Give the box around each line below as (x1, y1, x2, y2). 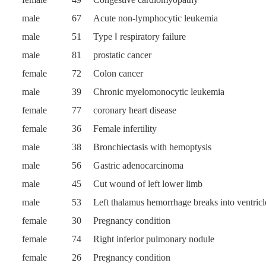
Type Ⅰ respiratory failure (93, 31, 186, 42)
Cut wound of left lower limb (93, 179, 203, 189)
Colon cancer (93, 68, 144, 78)
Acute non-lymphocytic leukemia (93, 13, 218, 23)
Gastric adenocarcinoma (93, 160, 184, 170)
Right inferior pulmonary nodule (93, 234, 215, 244)
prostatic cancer (93, 50, 152, 60)
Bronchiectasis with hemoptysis (93, 142, 212, 152)
